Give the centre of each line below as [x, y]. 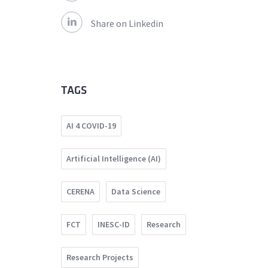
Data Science [136, 192]
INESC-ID [114, 225]
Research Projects [100, 258]
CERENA [80, 192]
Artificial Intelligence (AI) [114, 159]
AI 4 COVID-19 [91, 126]
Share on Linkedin [127, 24]
